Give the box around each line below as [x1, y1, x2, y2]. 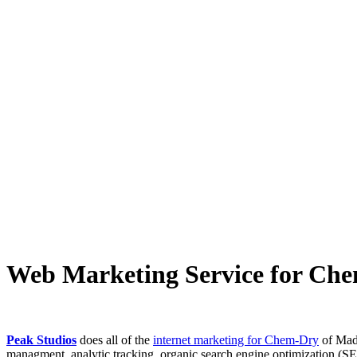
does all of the [76, 333, 153, 347]
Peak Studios [6, 333, 76, 347]
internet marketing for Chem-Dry [153, 333, 319, 347]
